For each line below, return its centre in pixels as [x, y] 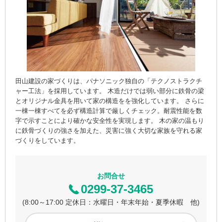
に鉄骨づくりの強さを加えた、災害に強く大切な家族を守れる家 [109, 130]
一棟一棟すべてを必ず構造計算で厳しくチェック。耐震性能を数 [109, 111]
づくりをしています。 [48, 140]
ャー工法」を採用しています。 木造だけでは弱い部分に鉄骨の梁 [110, 91]
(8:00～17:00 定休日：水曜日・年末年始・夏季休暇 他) [111, 202]
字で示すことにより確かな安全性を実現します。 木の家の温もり [110, 120]
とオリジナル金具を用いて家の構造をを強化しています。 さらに [110, 101]
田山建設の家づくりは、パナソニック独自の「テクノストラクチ [109, 81]
